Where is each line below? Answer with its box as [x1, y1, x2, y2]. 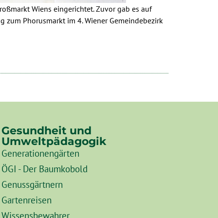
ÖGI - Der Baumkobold [1, 163, 88, 175]
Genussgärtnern [1, 178, 63, 191]
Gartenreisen [1, 194, 52, 206]
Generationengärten [1, 147, 79, 160]
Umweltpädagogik [1, 134, 106, 148]
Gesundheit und [1, 124, 91, 138]
